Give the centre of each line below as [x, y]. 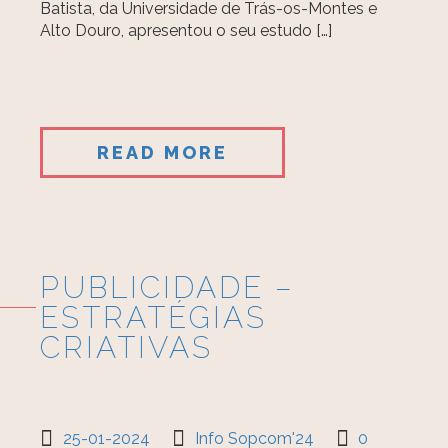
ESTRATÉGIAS [154, 317]
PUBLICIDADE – [168, 287]
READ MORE [163, 152]
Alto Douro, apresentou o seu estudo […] [186, 30]
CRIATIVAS [127, 347]
